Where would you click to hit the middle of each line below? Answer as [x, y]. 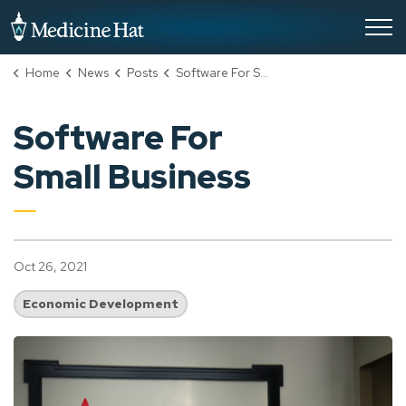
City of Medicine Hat [209, 20]
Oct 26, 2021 [50, 266]
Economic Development [101, 304]
